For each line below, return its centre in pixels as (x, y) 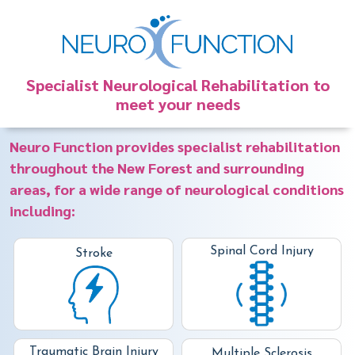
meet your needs (177, 104)
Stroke (94, 253)
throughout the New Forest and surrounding (157, 168)
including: (42, 211)
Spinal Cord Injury (261, 252)
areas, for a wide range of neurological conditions (177, 189)
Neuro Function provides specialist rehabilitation (175, 147)
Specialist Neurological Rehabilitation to (177, 85)
